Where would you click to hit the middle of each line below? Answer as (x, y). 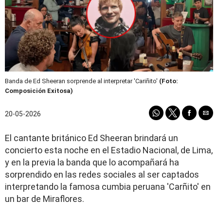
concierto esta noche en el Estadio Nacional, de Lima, (109, 150)
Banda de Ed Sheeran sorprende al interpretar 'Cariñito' (82, 81)
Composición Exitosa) (39, 91)
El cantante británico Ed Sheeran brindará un (91, 138)
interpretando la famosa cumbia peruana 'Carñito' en (108, 187)
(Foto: (169, 81)
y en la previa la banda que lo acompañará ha (92, 163)
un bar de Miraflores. (45, 199)
